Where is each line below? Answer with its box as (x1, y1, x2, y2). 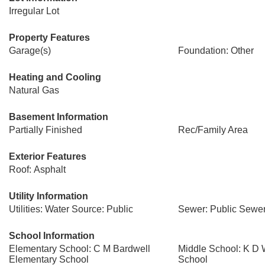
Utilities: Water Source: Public (9, 204, 133, 214)
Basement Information (9, 112, 108, 122)
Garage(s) (9, 46, 51, 56)
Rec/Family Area (177, 125, 248, 135)
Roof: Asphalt (9, 164, 66, 174)
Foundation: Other (177, 46, 254, 56)
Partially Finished (9, 125, 82, 135)
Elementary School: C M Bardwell (9, 244, 150, 254)
